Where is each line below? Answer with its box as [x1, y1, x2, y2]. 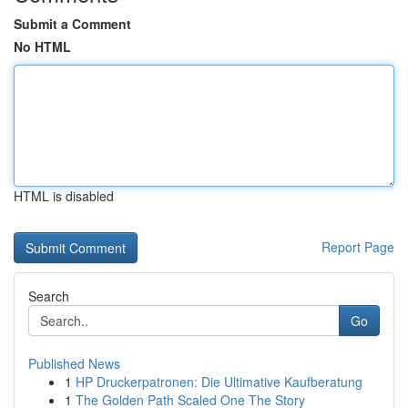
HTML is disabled [14, 187, 114, 205]
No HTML [14, 37, 71, 56]
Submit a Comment [14, 15, 131, 33]
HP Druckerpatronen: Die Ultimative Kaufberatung [76, 372, 362, 391]
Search [28, 287, 69, 305]
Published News [28, 354, 120, 372]
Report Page [321, 238, 394, 256]
